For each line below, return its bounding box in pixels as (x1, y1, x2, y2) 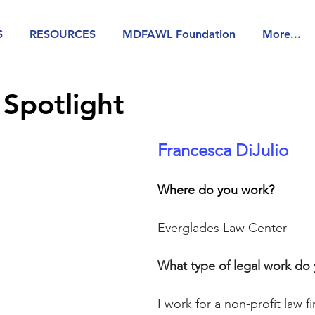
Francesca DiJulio (157, 139, 292, 160)
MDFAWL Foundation (122, 27, 236, 41)
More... (262, 27, 301, 41)
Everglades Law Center (157, 219, 287, 236)
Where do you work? (157, 181, 278, 198)
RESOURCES (30, 27, 96, 41)
